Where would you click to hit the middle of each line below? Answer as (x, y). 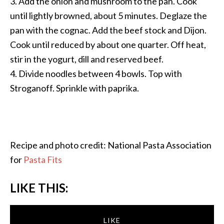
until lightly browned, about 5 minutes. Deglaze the (108, 15)
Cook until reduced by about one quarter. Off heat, (108, 44)
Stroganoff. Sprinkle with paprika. (74, 88)
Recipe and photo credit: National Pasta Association (111, 145)
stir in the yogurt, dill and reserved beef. (87, 59)
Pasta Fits (43, 159)
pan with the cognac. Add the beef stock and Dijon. (108, 30)
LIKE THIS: (39, 188)
